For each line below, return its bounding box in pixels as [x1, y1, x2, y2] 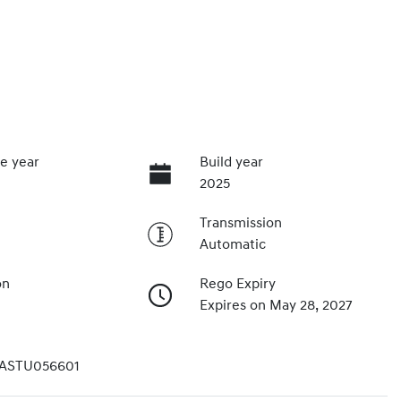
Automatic [199, 237, 266, 252]
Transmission [199, 216, 282, 231]
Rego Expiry [199, 277, 276, 292]
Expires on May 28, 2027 [199, 298, 353, 313]
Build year [199, 155, 263, 170]
